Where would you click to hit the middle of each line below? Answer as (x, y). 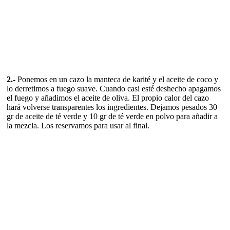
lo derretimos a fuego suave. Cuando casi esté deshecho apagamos (114, 88)
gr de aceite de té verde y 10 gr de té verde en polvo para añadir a (112, 116)
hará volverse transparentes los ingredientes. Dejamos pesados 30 (112, 107)
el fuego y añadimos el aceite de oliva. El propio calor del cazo (108, 98)
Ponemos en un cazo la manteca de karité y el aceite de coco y (118, 79)
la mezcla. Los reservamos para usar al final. (78, 125)
